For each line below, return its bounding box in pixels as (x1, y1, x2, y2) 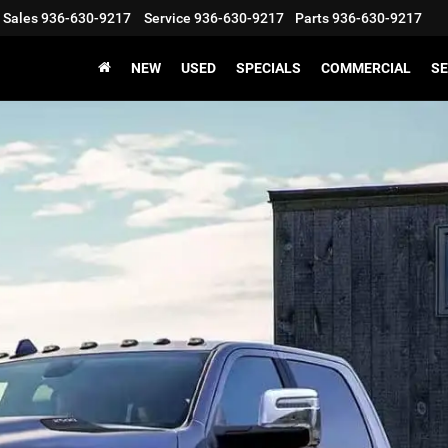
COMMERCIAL (321, 59, 411, 76)
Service (144, 10, 191, 27)
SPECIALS (236, 59, 301, 76)
